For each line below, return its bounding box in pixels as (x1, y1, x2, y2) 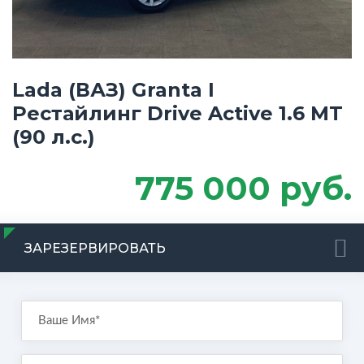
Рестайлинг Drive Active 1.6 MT (12, 102, 343, 125)
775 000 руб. (135, 168, 352, 208)
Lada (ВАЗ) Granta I (12, 78, 214, 102)
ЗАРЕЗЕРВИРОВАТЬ (24, 240, 166, 256)
